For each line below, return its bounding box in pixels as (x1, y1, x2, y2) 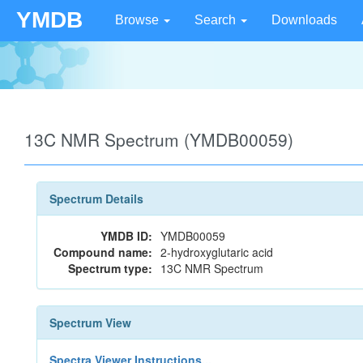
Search (194, 13, 239, 27)
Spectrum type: (68, 260, 152, 276)
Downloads (271, 13, 337, 27)
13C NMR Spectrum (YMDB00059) (24, 127, 293, 152)
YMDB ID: (100, 228, 152, 244)
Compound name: (53, 244, 152, 260)
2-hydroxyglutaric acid (160, 244, 273, 260)
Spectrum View (49, 314, 131, 331)
